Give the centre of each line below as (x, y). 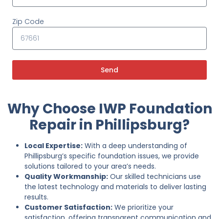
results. (36, 197)
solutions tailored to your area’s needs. (90, 166)
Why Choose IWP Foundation (109, 109)
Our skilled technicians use (154, 176)
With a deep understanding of (135, 145)
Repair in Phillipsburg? (109, 125)
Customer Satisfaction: (68, 207)
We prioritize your (143, 207)
